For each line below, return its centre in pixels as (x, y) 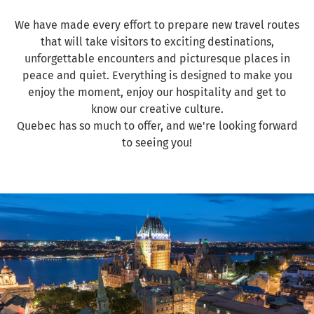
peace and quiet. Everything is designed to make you (157, 75)
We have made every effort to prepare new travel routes (157, 25)
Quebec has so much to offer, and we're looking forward (157, 126)
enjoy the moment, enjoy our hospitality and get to (157, 92)
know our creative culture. (157, 109)
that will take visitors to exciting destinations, (157, 42)
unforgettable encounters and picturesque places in (157, 59)
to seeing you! (157, 143)
